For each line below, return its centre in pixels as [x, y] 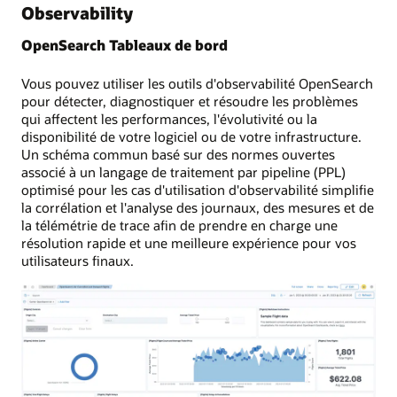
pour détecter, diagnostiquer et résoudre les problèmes [190, 101]
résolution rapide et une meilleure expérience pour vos [189, 242]
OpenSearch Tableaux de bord [125, 44]
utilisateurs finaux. [78, 260]
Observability [77, 13]
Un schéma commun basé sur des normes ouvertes [178, 154]
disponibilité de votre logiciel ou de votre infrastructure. [191, 136]
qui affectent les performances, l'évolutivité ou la [169, 118]
